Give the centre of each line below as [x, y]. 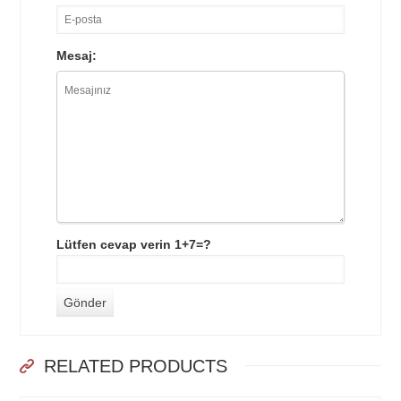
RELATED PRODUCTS [133, 367]
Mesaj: [77, 56]
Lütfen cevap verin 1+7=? [134, 245]
